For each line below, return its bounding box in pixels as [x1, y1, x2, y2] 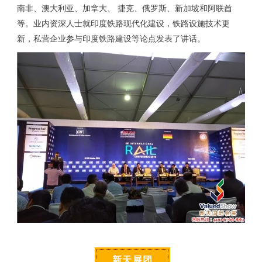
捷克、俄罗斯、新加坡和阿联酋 [117, 4, 232, 13]
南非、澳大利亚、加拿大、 [16, 4, 115, 13]
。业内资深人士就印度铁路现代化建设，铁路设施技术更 [25, 19, 230, 28]
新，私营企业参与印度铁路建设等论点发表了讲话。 [16, 34, 205, 43]
